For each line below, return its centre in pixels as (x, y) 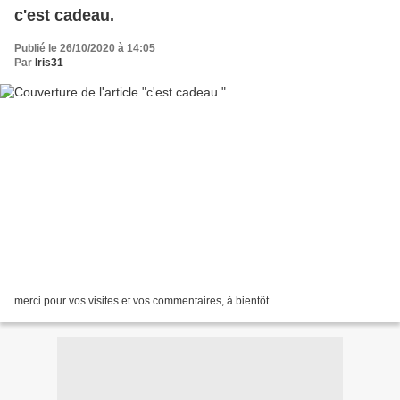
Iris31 (49, 62)
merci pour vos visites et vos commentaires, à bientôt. (143, 301)
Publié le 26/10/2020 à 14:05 (85, 48)
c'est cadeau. (84, 15)
